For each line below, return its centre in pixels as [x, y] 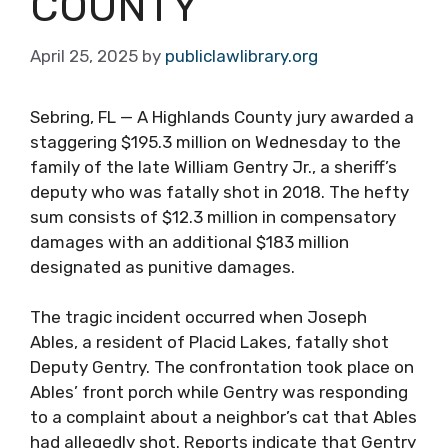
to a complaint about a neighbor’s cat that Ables [223, 417]
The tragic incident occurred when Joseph [198, 317]
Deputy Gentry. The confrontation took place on [222, 367]
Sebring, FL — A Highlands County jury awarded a [222, 116]
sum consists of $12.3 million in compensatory [213, 216]
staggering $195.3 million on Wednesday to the [215, 141]
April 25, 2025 [84, 55]
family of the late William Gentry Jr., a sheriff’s [213, 166]
